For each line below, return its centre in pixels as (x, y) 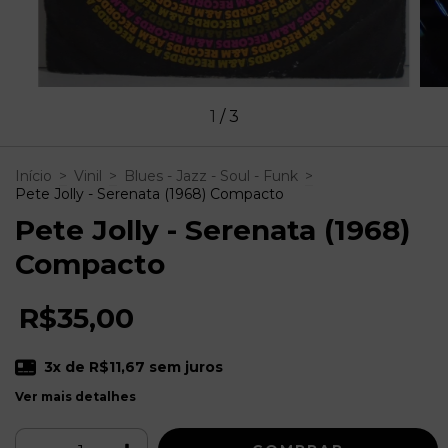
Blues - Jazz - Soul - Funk (211, 175)
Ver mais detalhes (75, 396)
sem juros (183, 366)
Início (33, 175)
